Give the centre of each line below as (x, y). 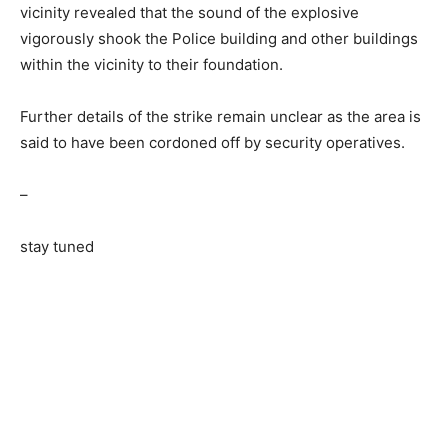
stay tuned (57, 246)
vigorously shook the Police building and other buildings (219, 38)
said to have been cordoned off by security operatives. (212, 142)
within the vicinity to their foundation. (151, 64)
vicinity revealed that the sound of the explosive (191, 12)
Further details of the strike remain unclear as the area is (220, 116)
